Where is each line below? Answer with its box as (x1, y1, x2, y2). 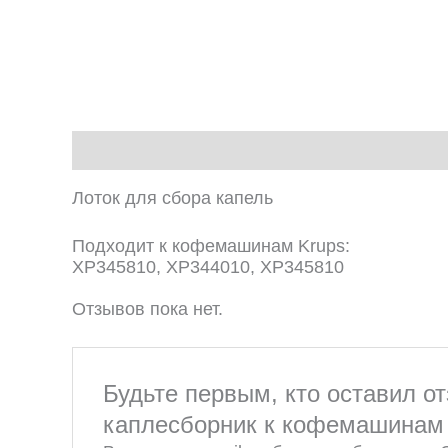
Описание (72, 139, 160, 160)
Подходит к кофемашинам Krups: (72, 235, 350, 256)
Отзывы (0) (183, 139, 283, 160)
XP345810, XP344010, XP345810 (72, 256, 344, 277)
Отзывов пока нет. (72, 299, 223, 320)
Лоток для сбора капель (72, 187, 273, 208)
